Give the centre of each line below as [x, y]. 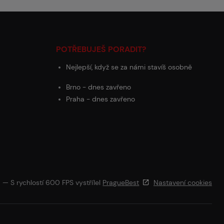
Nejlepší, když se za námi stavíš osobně [129, 67]
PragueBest [121, 182]
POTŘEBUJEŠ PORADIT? [101, 49]
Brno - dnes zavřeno [98, 87]
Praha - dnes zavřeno [100, 99]
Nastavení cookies [183, 182]
